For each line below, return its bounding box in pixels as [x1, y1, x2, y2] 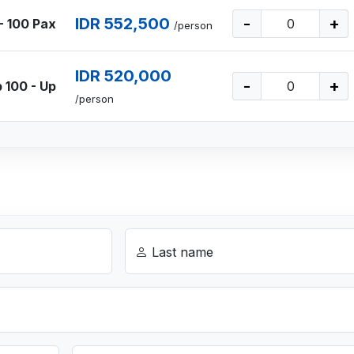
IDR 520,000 [74, 66, 171, 85]
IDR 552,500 [74, 13, 170, 33]
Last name [148, 243, 214, 260]
